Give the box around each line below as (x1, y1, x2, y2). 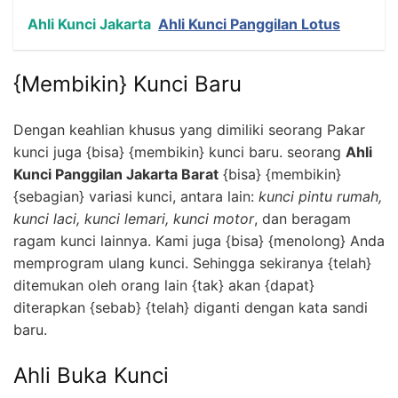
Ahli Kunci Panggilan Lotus (158, 15, 340, 34)
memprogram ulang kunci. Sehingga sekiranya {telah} (13, 254, 371, 273)
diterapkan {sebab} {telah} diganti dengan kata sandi (13, 298, 368, 317)
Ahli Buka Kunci (13, 362, 169, 389)
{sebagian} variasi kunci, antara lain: (13, 187, 259, 206)
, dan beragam (254, 210, 351, 228)
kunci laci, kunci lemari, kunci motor (13, 210, 254, 228)
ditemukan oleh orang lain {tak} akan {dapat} (13, 276, 314, 295)
